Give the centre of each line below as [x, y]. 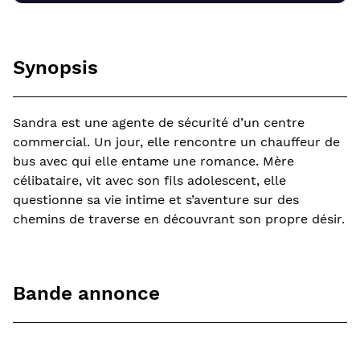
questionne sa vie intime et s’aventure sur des [156, 200]
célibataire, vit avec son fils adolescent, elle [149, 181]
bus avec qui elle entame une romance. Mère [153, 162]
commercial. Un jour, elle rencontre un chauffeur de [176, 142]
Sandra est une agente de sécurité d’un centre [159, 123]
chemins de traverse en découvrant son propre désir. [179, 219]
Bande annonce [86, 294]
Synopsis [55, 68]
